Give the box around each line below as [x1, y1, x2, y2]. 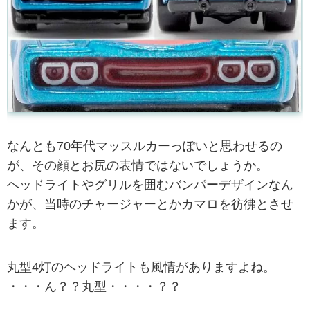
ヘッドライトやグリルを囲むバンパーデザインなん [7, 178, 293, 192]
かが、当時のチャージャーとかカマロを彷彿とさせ [7, 197, 293, 212]
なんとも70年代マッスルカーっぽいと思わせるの [7, 139, 282, 154]
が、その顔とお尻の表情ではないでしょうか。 [7, 158, 268, 173]
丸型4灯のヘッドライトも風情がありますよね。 [7, 260, 275, 275]
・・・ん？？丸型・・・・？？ [7, 280, 181, 294]
